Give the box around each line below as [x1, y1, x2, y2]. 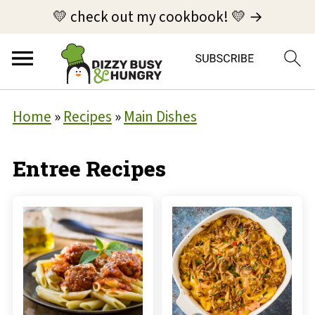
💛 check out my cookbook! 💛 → [52, 6, 263, 27]
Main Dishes [123, 106, 197, 127]
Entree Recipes [12, 155, 166, 182]
